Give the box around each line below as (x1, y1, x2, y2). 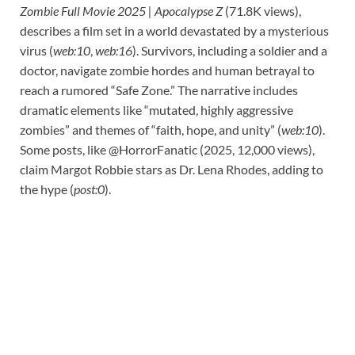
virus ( (20, 42, 53, 58)
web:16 (95, 42, 132, 58)
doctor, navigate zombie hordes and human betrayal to (20, 62, 315, 78)
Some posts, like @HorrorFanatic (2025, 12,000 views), (20, 141, 315, 157)
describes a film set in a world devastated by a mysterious (20, 22, 329, 38)
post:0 (74, 181, 105, 197)
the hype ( (20, 181, 74, 197)
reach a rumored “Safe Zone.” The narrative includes (20, 82, 298, 97)
